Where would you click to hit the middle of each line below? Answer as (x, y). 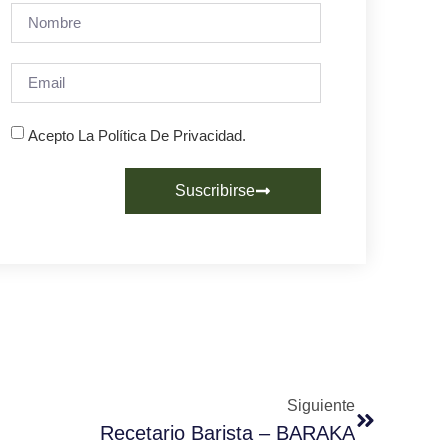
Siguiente (321, 405)
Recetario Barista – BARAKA (227, 432)
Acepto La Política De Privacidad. (137, 135)
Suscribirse (215, 190)
